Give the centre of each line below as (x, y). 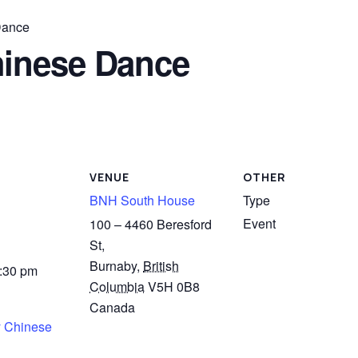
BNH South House (142, 200)
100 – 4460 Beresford (151, 224)
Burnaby (113, 265)
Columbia (117, 286)
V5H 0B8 (174, 286)
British (161, 265)
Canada (112, 307)
